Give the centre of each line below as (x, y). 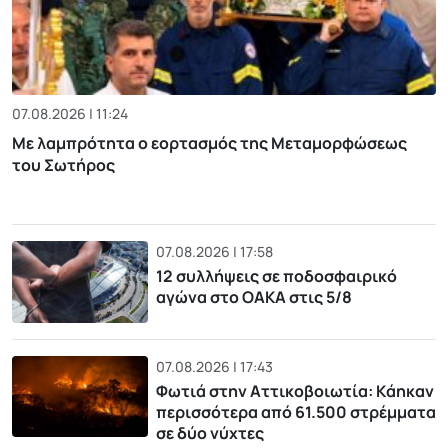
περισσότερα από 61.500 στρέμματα (295, 411)
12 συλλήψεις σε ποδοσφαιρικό (276, 276)
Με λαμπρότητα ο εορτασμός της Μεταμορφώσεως (209, 143)
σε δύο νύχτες (209, 432)
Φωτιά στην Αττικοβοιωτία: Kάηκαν (294, 390)
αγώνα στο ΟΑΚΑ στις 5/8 (253, 297)
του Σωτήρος (63, 165)
